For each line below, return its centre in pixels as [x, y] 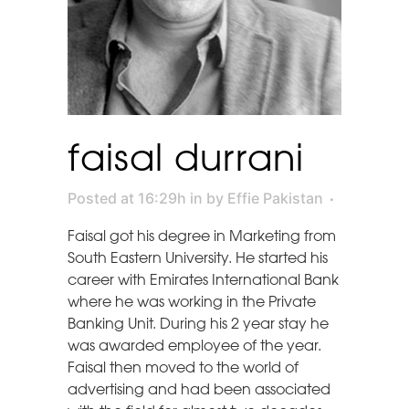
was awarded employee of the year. [194, 346]
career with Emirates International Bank [203, 280]
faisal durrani [186, 157]
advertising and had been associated [199, 389]
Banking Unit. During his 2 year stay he [198, 324]
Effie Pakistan [275, 198]
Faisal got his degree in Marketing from [202, 236]
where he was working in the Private [192, 302]
